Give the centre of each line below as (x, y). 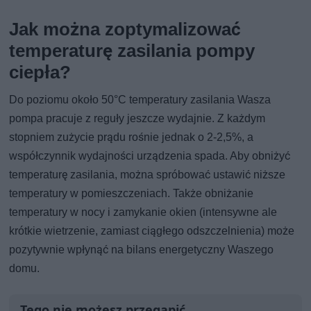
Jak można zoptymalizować (125, 30)
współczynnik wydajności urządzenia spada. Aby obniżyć (150, 156)
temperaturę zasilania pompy (132, 51)
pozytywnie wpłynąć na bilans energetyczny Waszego (142, 250)
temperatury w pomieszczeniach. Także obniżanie (132, 194)
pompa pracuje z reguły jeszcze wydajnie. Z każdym (137, 119)
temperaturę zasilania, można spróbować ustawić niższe (148, 175)
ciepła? (40, 73)
